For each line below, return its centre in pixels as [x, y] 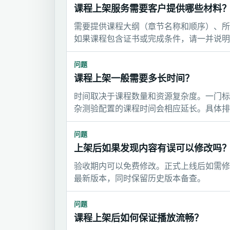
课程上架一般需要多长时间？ [134, 79]
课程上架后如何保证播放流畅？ [139, 218]
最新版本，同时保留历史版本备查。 [140, 178]
